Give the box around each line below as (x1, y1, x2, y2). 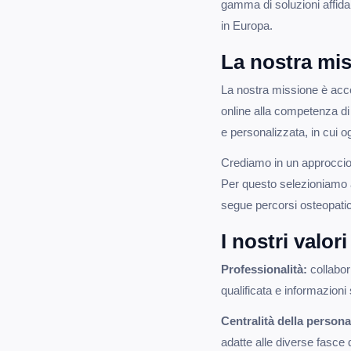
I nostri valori (221, 230, 347, 252)
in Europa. (221, 19, 273, 32)
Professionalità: (221, 262, 307, 276)
